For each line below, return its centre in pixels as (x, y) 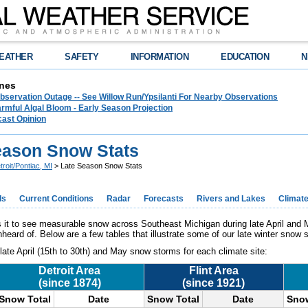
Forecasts (164, 199)
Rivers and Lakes (231, 199)
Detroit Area (69, 271)
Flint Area (213, 271)
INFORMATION (160, 57)
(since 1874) (69, 283)
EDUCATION (245, 57)
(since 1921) (213, 283)
